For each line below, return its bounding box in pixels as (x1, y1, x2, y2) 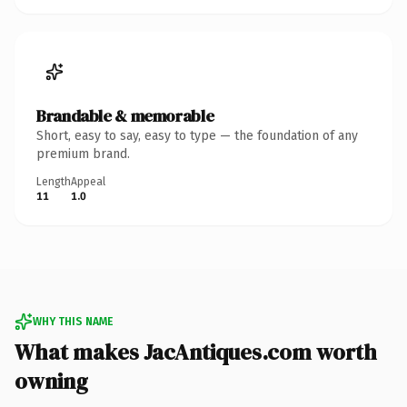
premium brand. (36, 145, 130, 162)
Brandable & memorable (36, 104, 214, 127)
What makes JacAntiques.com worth (15, 336, 377, 367)
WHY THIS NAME (33, 314, 113, 328)
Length (36, 174, 71, 188)
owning (15, 365, 88, 396)
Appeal (71, 174, 105, 188)
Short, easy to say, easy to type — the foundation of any (36, 127, 358, 144)
